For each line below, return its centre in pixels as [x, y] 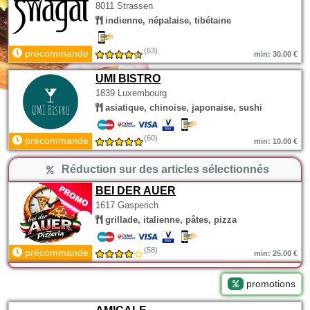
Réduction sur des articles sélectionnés [164, 169]
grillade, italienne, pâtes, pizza [170, 220]
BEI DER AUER [136, 191]
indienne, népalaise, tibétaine [167, 20]
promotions [270, 284]
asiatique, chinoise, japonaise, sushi [182, 108]
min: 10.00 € [276, 141]
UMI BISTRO [128, 79]
